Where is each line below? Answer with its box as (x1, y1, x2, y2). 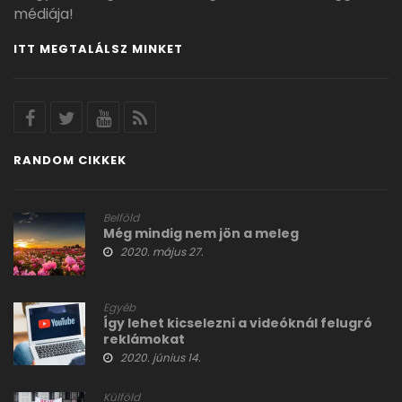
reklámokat (103, 330, 185, 349)
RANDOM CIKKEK (13, 152, 127, 170)
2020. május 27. (120, 244, 204, 260)
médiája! (13, 4, 74, 25)
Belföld (103, 210, 139, 226)
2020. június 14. (120, 350, 201, 366)
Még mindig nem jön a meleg (103, 224, 299, 243)
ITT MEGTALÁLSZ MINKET (13, 40, 183, 58)
